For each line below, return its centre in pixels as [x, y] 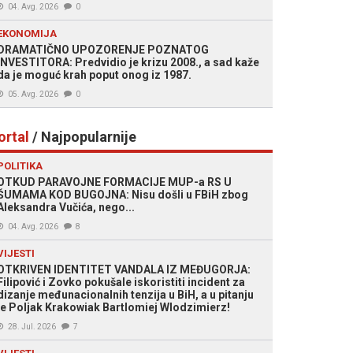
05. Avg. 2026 [33, 94]
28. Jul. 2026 [32, 327]
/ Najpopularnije [83, 137]
